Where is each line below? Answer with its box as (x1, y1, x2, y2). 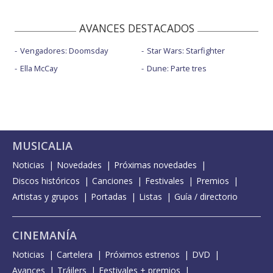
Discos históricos (12, 174, 80, 186)
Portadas (91, 190, 127, 202)
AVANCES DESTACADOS (79, 20, 194, 35)
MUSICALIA (12, 138, 73, 153)
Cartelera (57, 248, 93, 260)
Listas (139, 190, 162, 202)
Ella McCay (20, 62, 57, 74)
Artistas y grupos (12, 190, 79, 202)
